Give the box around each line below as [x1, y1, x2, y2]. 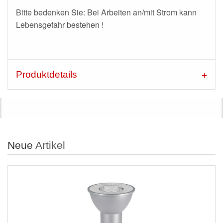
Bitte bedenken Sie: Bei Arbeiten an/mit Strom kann [16, 6, 197, 18]
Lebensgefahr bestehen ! [16, 19, 104, 31]
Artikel [33, 139, 65, 151]
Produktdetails [16, 69, 77, 80]
